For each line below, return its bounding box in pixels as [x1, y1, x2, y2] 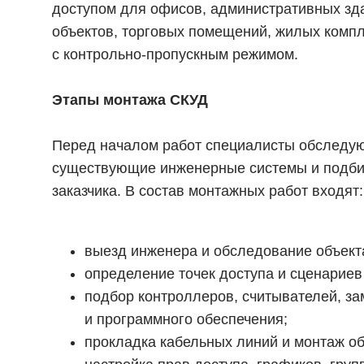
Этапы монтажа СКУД [52, 92, 208, 108]
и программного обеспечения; [84, 311, 288, 327]
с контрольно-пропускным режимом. [52, 46, 298, 63]
